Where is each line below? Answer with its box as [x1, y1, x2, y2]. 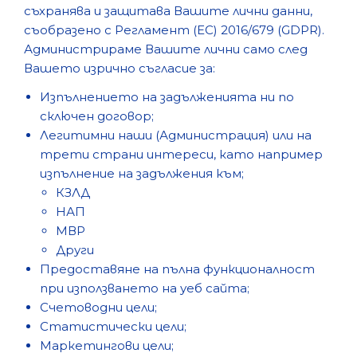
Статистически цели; [40, 319, 186, 334]
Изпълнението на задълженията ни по [40, 89, 294, 104]
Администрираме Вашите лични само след [24, 41, 308, 57]
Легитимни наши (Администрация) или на [40, 127, 312, 143]
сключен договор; [40, 108, 154, 124]
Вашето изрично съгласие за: [24, 61, 215, 76]
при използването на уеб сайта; [40, 280, 249, 296]
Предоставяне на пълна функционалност [40, 261, 315, 277]
